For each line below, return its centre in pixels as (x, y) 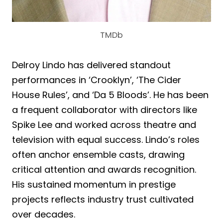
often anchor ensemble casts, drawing (98, 155)
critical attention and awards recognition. (104, 170)
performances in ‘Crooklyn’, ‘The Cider (97, 80)
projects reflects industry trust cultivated (103, 200)
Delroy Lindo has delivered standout (91, 65)
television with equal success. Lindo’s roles (106, 140)
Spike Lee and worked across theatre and (104, 125)
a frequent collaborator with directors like (105, 110)
